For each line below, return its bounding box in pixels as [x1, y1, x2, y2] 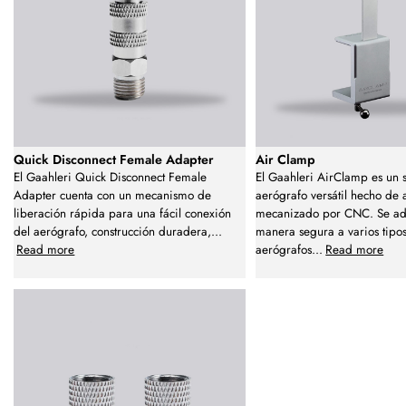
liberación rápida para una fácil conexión [14, 205, 231, 223]
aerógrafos [255, 241, 312, 259]
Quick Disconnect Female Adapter [14, 150, 214, 169]
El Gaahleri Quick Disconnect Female [14, 169, 207, 187]
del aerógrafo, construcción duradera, [14, 223, 211, 241]
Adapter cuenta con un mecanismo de [14, 187, 211, 205]
